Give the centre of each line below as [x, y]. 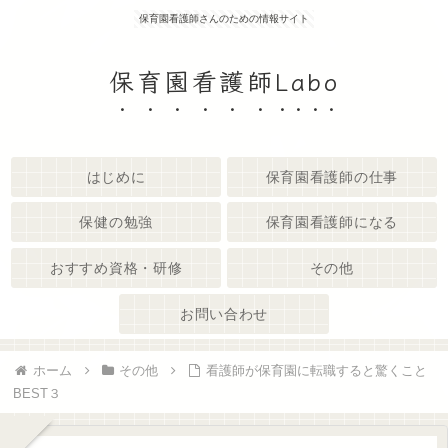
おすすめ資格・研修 [116, 267]
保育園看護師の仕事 [331, 176]
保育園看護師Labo [224, 80]
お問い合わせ [224, 313]
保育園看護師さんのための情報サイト [224, 18]
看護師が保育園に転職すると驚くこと [317, 370]
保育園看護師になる [331, 222]
